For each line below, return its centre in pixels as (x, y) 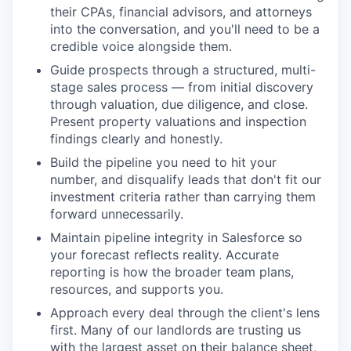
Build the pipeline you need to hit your (163, 163)
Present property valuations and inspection (178, 122)
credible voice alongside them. (141, 47)
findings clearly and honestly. (136, 139)
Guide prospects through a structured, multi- (183, 70)
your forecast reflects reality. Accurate (165, 255)
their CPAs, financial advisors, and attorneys (181, 12)
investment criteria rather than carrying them (183, 197)
